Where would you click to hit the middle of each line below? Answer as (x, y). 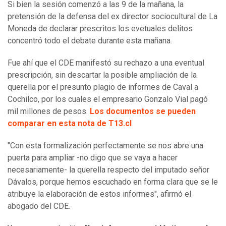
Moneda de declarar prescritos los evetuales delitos (100, 29)
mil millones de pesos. (49, 111)
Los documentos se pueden (143, 111)
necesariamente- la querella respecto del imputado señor (108, 170)
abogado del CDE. (40, 206)
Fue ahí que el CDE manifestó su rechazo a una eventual (106, 63)
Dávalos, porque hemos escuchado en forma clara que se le (113, 182)
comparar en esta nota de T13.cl (70, 124)
